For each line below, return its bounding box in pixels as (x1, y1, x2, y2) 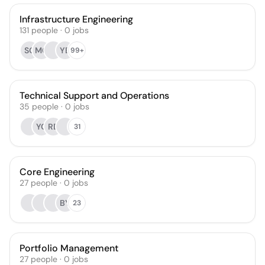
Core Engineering (20, 166, 95, 178)
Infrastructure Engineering (20, 13, 133, 25)
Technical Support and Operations (20, 89, 169, 102)
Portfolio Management (20, 242, 118, 254)
